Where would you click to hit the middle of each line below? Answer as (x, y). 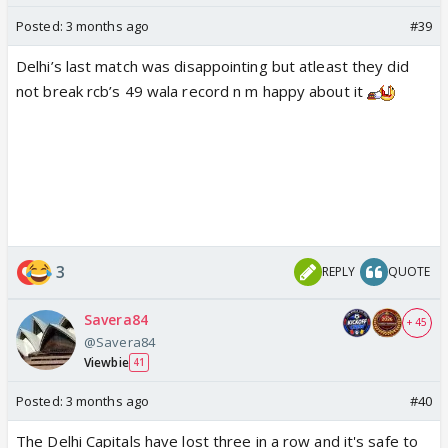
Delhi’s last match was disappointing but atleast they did (212, 65)
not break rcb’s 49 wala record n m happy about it (192, 90)
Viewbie (106, 362)
